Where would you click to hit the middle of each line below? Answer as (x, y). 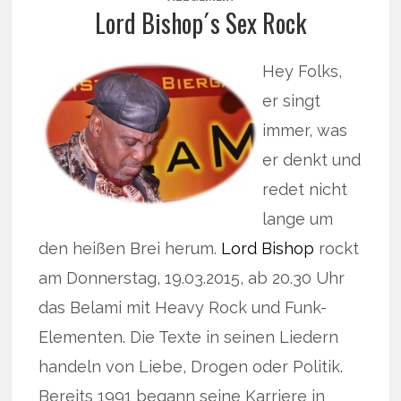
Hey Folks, (303, 71)
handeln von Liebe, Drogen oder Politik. (191, 367)
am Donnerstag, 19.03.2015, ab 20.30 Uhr (192, 278)
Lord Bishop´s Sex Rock (200, 23)
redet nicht (305, 189)
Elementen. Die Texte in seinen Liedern (189, 337)
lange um (298, 219)
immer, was (305, 130)
